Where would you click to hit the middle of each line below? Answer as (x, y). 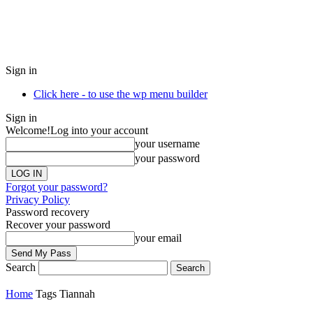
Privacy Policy (38, 199)
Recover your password (58, 225)
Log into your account (99, 130)
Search (21, 267)
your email (158, 238)
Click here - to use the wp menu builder (121, 94)
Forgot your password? (57, 187)
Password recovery (48, 212)
